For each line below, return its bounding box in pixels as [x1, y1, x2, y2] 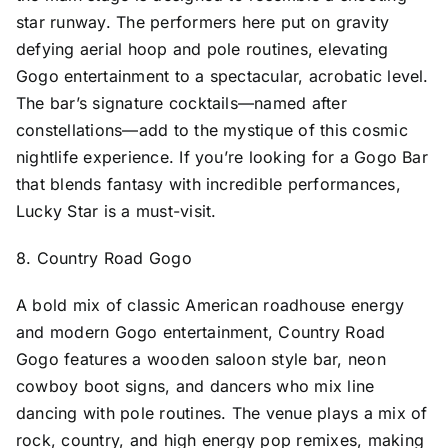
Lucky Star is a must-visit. [15, 200, 217, 221]
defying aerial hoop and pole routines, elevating [15, 38, 389, 59]
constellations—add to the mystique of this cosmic [15, 119, 408, 140]
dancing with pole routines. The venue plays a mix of [15, 402, 428, 423]
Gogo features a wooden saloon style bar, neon [15, 348, 386, 369]
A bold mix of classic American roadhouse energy [15, 294, 405, 315]
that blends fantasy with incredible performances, [15, 173, 401, 194]
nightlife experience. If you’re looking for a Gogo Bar [15, 146, 428, 167]
